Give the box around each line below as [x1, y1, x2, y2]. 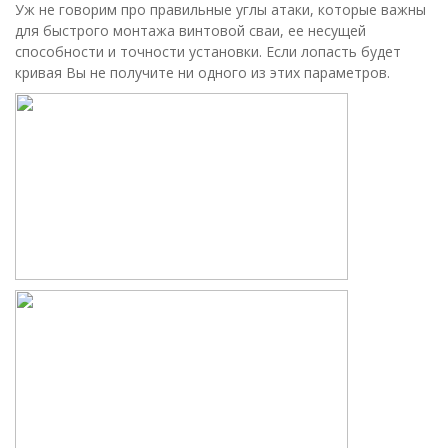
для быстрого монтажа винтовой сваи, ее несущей [15, 21, 366, 40]
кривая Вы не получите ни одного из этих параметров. [15, 63, 390, 82]
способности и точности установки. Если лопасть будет [15, 42, 401, 61]
